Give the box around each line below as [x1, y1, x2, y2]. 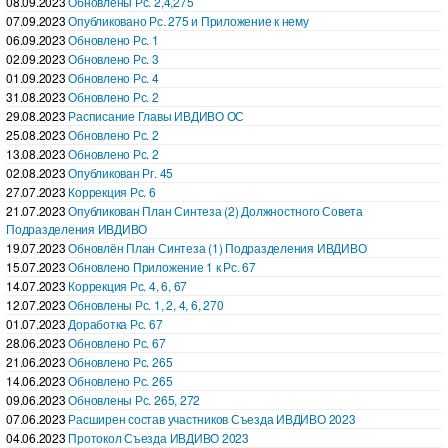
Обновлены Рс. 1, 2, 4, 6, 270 [68, 295, 224, 313]
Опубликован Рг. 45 [68, 163, 174, 181]
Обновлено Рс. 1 [68, 30, 159, 48]
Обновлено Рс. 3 [68, 49, 159, 67]
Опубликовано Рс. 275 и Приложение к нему [68, 11, 309, 29]
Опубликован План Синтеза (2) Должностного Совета [68, 201, 363, 219]
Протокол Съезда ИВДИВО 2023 [68, 428, 249, 446]
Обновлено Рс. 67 [68, 333, 166, 351]
